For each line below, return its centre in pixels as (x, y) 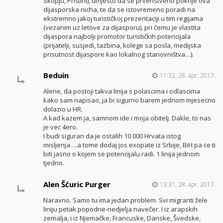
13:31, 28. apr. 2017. (187, 185)
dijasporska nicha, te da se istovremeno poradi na (119, 9)
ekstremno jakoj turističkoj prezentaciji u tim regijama (123, 18)
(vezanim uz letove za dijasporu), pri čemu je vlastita (122, 27)
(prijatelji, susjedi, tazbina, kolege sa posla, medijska (122, 45)
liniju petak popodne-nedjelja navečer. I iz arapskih (120, 209)
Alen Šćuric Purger (77, 184)
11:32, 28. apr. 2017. (187, 76)
